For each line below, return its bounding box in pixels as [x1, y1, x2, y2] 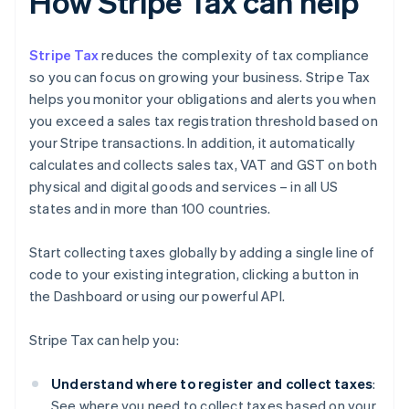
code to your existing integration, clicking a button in [29, 265, 360, 284]
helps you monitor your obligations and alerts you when [29, 89, 376, 109]
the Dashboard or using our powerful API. [29, 287, 285, 306]
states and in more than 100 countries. [29, 199, 271, 218]
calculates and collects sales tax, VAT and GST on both [29, 155, 377, 174]
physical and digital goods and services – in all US [29, 177, 339, 196]
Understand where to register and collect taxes [51, 374, 373, 393]
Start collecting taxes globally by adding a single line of [29, 243, 375, 262]
